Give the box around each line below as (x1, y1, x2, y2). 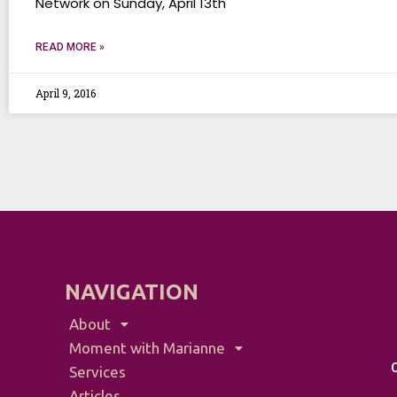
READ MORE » (35, 41, 105, 53)
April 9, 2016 (35, 86, 96, 100)
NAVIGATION (64, 280, 198, 304)
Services (68, 363, 126, 380)
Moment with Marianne (68, 339, 225, 356)
